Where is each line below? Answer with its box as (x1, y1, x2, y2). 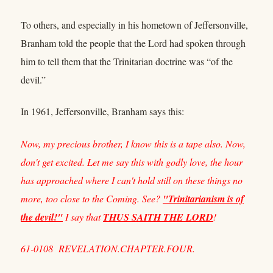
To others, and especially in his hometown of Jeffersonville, (21, 18, 248, 31)
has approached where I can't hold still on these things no (21, 173, 243, 186)
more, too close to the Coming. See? (21, 191, 163, 205)
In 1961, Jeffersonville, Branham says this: (21, 105, 184, 118)
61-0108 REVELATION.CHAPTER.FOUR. (21, 241, 195, 255)
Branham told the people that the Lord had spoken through (21, 36, 246, 49)
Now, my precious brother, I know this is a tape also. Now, (21, 136, 246, 150)
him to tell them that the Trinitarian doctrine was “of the (21, 54, 233, 68)
